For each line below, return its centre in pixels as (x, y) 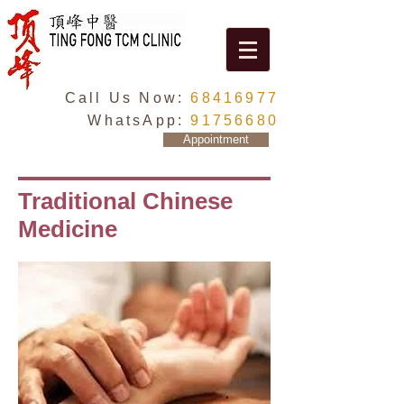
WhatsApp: (139, 120)
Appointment (216, 139)
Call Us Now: (128, 98)
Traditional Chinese (125, 201)
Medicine (68, 229)
